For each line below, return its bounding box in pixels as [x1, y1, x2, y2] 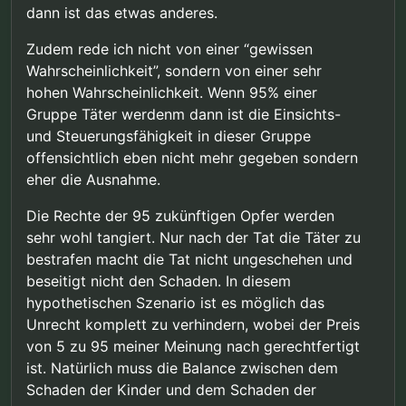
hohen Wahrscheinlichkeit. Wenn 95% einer [26, 83, 317, 102]
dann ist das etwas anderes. [26, 4, 217, 23]
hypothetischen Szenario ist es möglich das [26, 294, 324, 313]
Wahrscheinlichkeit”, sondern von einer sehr [26, 62, 322, 81]
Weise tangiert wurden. [79, 34, 211, 49]
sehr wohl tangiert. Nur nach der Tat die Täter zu [26, 228, 361, 247]
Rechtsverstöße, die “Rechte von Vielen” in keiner [79, 16, 362, 32]
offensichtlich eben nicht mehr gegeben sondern [26, 149, 358, 168]
